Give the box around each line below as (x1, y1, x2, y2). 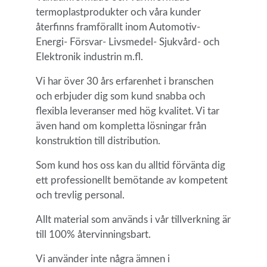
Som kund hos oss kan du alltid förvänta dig (35, 160, 225, 171)
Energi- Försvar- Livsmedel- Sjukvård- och (35, 37, 219, 48)
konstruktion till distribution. (35, 136, 160, 147)
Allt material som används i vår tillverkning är (35, 215, 231, 225)
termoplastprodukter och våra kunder (35, 7, 201, 18)
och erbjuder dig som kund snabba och (35, 91, 205, 102)
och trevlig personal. (35, 190, 125, 201)
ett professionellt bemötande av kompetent (35, 175, 228, 186)
